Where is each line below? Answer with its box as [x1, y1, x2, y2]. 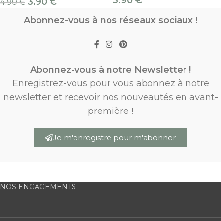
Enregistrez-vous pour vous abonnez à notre [12, 77, 209, 89]
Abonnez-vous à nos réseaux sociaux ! [24, 15, 197, 26]
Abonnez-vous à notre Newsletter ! [30, 64, 191, 75]
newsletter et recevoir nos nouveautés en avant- [3, 91, 218, 103]
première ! [88, 105, 133, 116]
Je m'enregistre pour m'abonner [53, 132, 176, 142]
